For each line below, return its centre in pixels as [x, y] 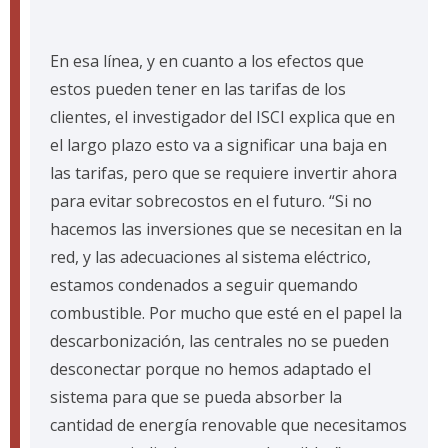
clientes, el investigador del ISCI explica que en [222, 117]
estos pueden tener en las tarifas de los [198, 89]
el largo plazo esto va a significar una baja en [218, 145]
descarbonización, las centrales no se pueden [219, 341]
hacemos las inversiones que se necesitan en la [226, 229]
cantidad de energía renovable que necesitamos [228, 425]
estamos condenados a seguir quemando [204, 285]
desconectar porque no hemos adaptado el [210, 369]
